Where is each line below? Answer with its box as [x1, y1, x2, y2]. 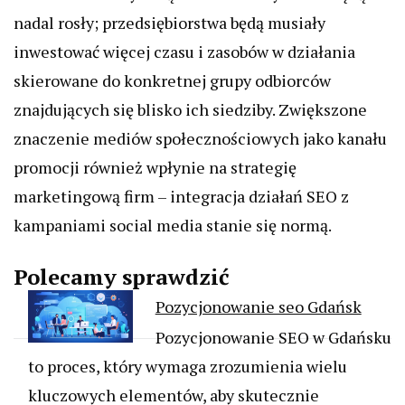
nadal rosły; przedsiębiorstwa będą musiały [14, 12, 325, 33]
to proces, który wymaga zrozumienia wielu [28, 355, 347, 377]
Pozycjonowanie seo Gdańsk [155, 296, 362, 317]
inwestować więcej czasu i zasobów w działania [14, 41, 355, 62]
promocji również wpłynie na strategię [14, 156, 297, 178]
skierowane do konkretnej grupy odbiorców [14, 70, 331, 91]
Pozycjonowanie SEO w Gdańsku [155, 326, 391, 348]
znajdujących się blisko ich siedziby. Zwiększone [14, 99, 367, 120]
